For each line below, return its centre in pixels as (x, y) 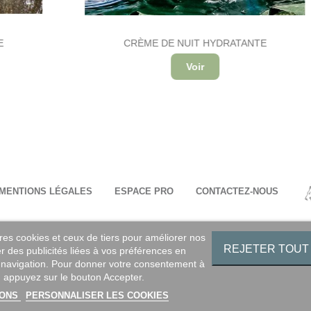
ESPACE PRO (144, 192)
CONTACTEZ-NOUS (237, 192)
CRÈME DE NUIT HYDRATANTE (155, 43)
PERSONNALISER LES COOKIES (97, 296)
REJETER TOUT (267, 249)
